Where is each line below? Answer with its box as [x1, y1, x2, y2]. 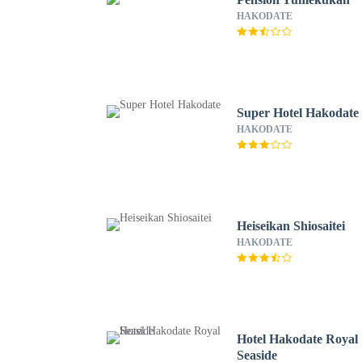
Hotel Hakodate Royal [237, 332, 359, 346]
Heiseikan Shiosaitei [237, 219, 346, 233]
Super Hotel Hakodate [237, 106, 360, 120]
